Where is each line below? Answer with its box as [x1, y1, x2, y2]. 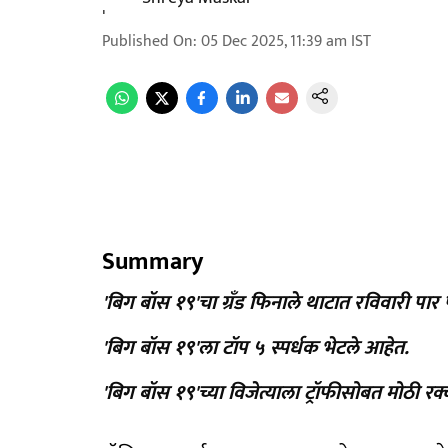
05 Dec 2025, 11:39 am [201, 28, 347, 55]
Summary [102, 242, 203, 282]
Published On [102, 28, 193, 55]
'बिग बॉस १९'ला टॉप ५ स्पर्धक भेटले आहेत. [102, 331, 409, 365]
